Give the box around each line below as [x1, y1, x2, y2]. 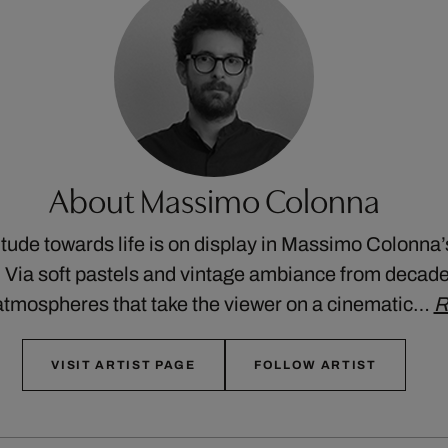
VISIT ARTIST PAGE [51, 358, 196, 373]
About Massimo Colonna [48, 182, 380, 222]
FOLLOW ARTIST [253, 358, 377, 373]
